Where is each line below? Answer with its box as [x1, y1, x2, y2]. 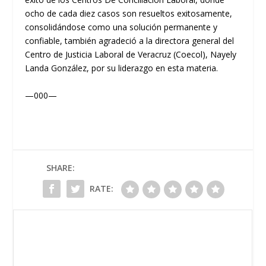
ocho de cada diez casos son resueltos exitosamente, [25, 8, 233, 20]
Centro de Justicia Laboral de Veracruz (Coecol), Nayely [25, 49, 237, 61]
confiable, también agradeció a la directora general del [25, 35, 235, 47]
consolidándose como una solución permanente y [25, 21, 218, 33]
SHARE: [46, 161, 75, 173]
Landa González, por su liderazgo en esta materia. [25, 62, 218, 74]
